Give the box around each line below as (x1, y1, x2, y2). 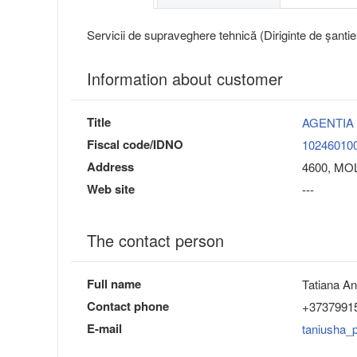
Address (87, 158, 134, 176)
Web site (87, 180, 135, 198)
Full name (87, 275, 141, 293)
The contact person (87, 229, 224, 253)
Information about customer (87, 67, 283, 91)
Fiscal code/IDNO (87, 135, 183, 154)
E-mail (87, 320, 122, 338)
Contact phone (87, 297, 169, 316)
